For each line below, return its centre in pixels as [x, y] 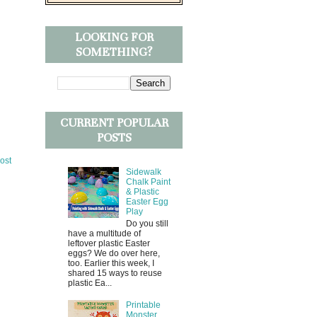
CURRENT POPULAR [114, 123]
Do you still [147, 223]
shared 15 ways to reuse [115, 273]
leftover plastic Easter [109, 243]
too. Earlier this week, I [111, 263]
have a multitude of [104, 233]
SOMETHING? [114, 52]
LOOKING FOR [114, 37]
